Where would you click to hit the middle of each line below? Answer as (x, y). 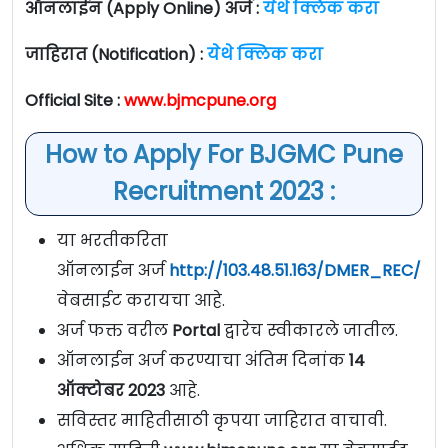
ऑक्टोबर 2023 (113, 391)
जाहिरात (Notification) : (114, 55)
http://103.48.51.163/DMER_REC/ (295, 271)
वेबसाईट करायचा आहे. (141, 301)
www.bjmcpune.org (200, 101)
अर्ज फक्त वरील (114, 331)
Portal (198, 331)
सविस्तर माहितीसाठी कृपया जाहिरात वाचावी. (222, 421)
